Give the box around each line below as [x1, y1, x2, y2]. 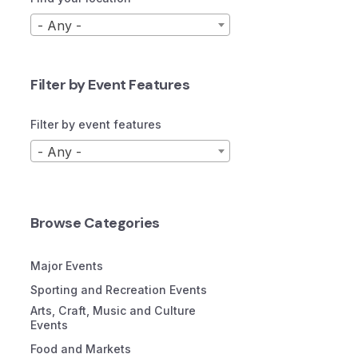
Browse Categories [30, 213, 160, 233]
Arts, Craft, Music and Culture [30, 304, 196, 317]
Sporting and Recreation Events [30, 283, 207, 296]
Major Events [30, 259, 103, 272]
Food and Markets [30, 342, 131, 356]
